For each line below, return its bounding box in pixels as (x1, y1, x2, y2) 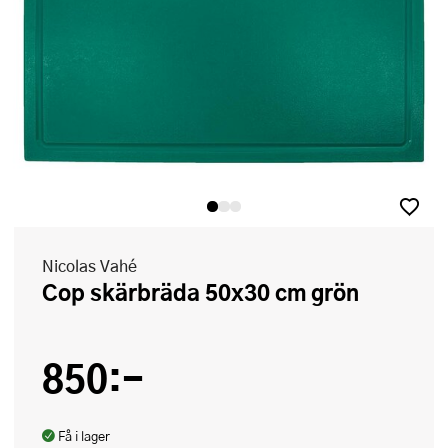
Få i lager (58, 427, 110, 446)
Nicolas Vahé (42, 254, 137, 278)
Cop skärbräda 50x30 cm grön (58, 275, 359, 310)
